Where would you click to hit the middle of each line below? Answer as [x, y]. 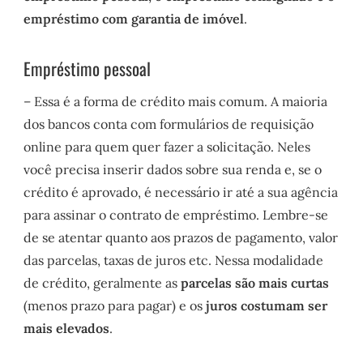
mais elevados [67, 328]
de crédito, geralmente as [102, 282]
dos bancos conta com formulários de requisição [169, 124]
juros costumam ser [267, 305]
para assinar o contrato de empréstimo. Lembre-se [176, 214]
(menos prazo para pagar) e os [115, 305]
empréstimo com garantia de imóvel [134, 19]
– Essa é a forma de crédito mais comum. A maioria [176, 101]
